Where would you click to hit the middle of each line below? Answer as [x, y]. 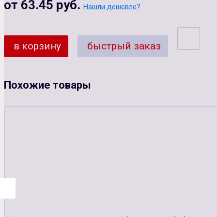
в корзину [37, 46]
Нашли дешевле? [112, 7]
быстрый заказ [124, 46]
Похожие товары [47, 85]
